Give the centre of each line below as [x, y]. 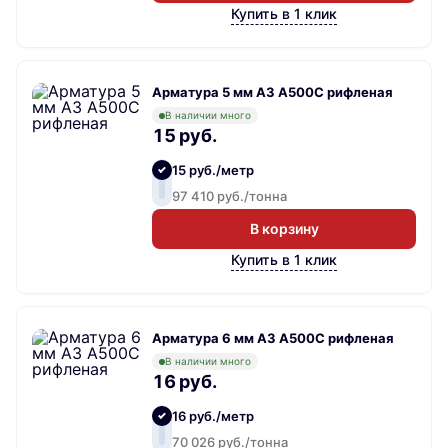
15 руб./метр [213, 170]
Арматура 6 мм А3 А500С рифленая [273, 338]
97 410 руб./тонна [229, 196]
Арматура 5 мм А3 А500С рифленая [272, 92]
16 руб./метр [213, 416]
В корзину [284, 229]
